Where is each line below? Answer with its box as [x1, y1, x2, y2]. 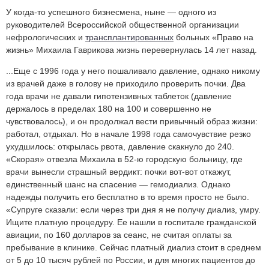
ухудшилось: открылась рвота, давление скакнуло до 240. [6, 142, 234, 152]
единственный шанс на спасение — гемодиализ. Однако [6, 180, 231, 190]
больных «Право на [174, 32, 253, 43]
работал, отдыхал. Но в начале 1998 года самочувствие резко [6, 129, 251, 139]
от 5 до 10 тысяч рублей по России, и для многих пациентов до [6, 255, 255, 265]
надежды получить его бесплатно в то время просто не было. [6, 192, 249, 202]
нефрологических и [6, 32, 85, 43]
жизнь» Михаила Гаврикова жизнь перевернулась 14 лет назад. [6, 45, 257, 55]
